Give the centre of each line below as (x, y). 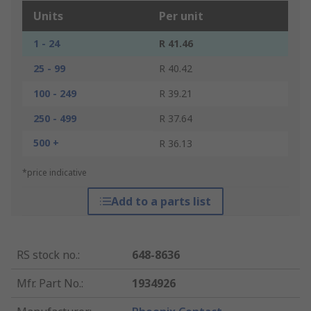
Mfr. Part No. (49, 284)
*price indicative (54, 173)
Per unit (181, 16)
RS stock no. (47, 255)
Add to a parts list (161, 202)
